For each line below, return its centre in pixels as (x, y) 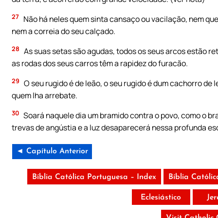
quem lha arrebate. (45, 96)
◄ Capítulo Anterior (52, 151)
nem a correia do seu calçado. (64, 31)
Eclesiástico (161, 197)
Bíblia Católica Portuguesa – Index (94, 177)
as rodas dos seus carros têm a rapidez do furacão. (100, 64)
